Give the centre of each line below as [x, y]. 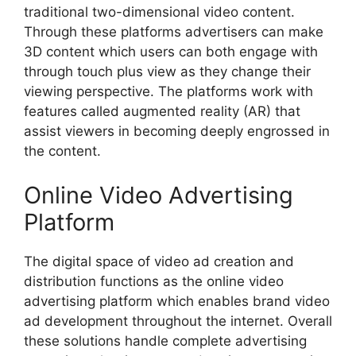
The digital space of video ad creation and [159, 261]
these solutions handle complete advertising [165, 341]
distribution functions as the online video [154, 281]
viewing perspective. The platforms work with [168, 92]
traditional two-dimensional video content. [159, 12]
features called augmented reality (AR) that [162, 112]
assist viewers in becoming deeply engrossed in [177, 132]
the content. [62, 151]
